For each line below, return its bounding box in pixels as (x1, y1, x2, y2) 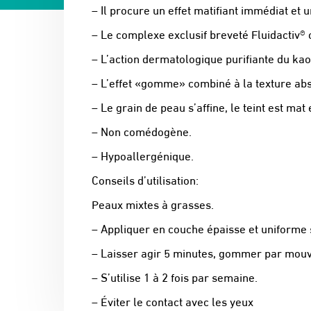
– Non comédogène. (92, 122, 192, 140)
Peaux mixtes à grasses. (92, 195, 214, 213)
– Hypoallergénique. (92, 146, 194, 165)
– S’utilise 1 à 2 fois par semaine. (92, 268, 258, 286)
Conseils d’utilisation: (92, 171, 199, 189)
